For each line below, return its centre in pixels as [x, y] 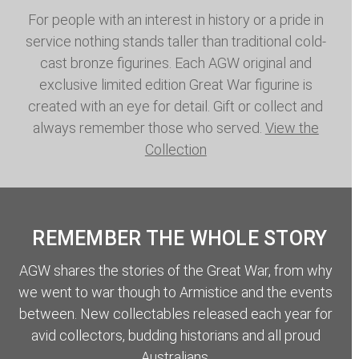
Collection [175, 149]
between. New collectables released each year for [175, 313]
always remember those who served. [149, 127]
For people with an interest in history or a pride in [175, 19]
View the [292, 127]
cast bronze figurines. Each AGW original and [175, 63]
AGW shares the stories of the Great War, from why [175, 270]
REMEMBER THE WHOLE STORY [180, 238]
